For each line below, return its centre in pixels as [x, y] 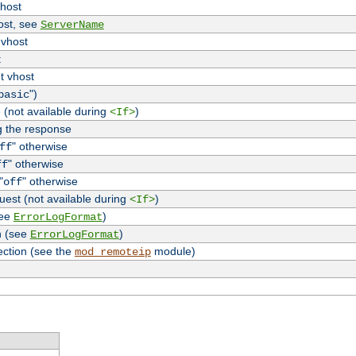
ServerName [72, 25]
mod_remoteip [112, 252]
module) [173, 252]
